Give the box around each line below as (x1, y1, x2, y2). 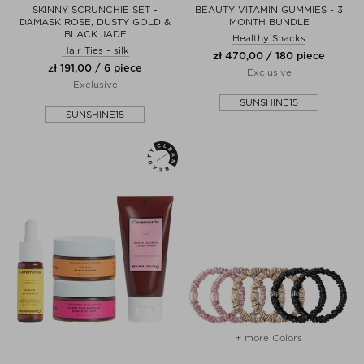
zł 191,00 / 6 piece (48, 61, 142, 74)
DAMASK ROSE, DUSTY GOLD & (19, 15, 171, 28)
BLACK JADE (63, 28, 127, 40)
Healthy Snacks (232, 32, 305, 44)
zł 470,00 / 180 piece (213, 49, 325, 62)
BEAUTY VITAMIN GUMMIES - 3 (195, 3, 343, 15)
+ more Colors (236, 331, 302, 344)
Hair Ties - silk (61, 44, 129, 56)
